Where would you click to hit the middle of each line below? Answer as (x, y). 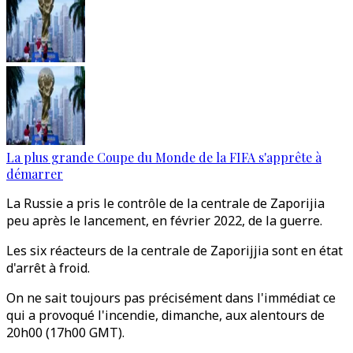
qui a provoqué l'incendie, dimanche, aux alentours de (165, 315)
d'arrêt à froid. (48, 268)
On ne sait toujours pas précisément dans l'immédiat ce (171, 298)
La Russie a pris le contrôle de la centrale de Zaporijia (165, 203)
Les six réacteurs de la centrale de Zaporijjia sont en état (175, 251)
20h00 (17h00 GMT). (65, 333)
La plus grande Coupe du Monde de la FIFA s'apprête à (164, 157)
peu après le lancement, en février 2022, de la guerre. (164, 221)
